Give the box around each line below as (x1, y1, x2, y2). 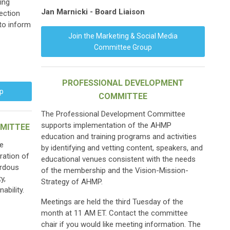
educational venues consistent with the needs (41, 155, 196, 164)
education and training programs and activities (41, 132, 197, 141)
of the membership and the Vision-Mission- (41, 166, 188, 175)
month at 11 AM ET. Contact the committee (41, 208, 188, 218)
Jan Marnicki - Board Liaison (41, 7, 145, 16)
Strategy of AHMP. (41, 177, 103, 186)
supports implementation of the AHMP (41, 121, 171, 130)
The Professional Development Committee (41, 109, 185, 119)
